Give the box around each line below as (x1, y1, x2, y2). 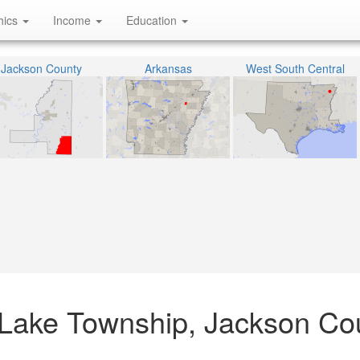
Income (53, 12, 94, 28)
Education (126, 12, 180, 28)
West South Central (245, 60, 345, 76)
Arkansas (144, 60, 192, 76)
